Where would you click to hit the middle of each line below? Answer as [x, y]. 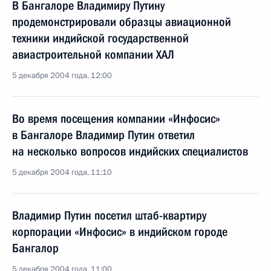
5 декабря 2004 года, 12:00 [62, 76]
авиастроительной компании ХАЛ [93, 54]
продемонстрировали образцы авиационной [122, 22]
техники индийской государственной [100, 38]
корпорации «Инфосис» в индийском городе [120, 232]
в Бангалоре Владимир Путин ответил [103, 135]
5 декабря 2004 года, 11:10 [62, 172]
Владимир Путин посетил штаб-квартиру [109, 215]
